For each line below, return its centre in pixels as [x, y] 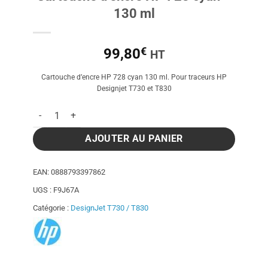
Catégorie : [52, 208]
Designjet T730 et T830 [134, 88]
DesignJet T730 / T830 [109, 208]
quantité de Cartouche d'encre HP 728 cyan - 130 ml [130, 110]
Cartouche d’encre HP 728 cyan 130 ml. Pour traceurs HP [134, 77]
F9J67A [66, 190]
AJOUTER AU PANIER [134, 139]
